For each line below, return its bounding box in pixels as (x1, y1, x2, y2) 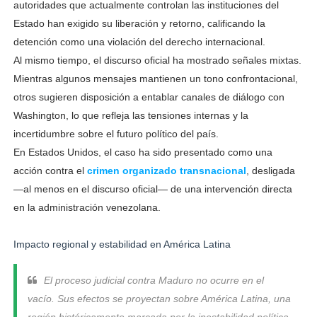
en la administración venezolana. (13, 202, 161, 213)
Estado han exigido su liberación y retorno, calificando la (13, 18, 265, 29)
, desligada (246, 165, 295, 176)
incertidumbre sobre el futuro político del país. (13, 128, 219, 139)
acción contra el (13, 165, 87, 176)
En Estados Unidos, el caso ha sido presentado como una (13, 146, 272, 158)
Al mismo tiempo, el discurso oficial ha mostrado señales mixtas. (13, 54, 301, 66)
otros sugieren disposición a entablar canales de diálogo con (13, 91, 284, 103)
